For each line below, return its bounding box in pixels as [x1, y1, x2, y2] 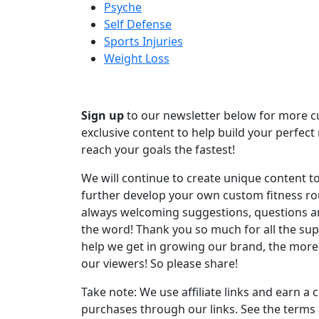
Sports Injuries [104, 33, 183, 50]
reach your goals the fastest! [81, 142, 235, 158]
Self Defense [104, 16, 172, 33]
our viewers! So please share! [81, 256, 238, 272]
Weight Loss [104, 51, 169, 67]
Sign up [81, 108, 124, 124]
